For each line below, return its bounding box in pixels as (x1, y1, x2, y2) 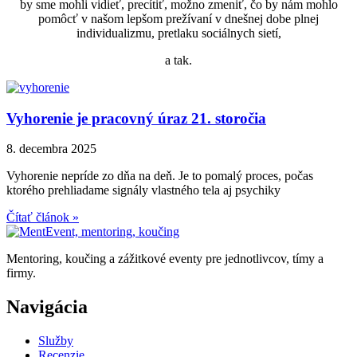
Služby (38, 334, 73, 348)
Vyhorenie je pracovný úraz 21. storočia (6, 109, 266, 127)
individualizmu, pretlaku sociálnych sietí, (76, 25, 281, 40)
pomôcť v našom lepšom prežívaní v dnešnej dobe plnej (38, 11, 319, 25)
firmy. (6, 266, 36, 280)
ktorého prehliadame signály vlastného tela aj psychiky (6, 183, 280, 198)
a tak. (165, 53, 192, 67)
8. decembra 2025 (6, 142, 96, 156)
